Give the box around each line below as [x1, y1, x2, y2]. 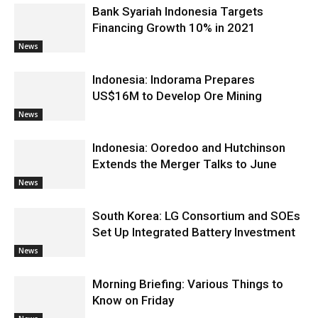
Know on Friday [92, 292, 174, 307]
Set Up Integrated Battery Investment [92, 224, 295, 239]
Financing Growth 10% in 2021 [92, 20, 256, 35]
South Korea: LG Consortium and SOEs [92, 208, 300, 223]
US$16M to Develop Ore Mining [92, 88, 262, 103]
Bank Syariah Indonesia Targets [92, 4, 263, 18]
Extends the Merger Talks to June [92, 156, 277, 171]
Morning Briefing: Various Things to [92, 276, 283, 291]
